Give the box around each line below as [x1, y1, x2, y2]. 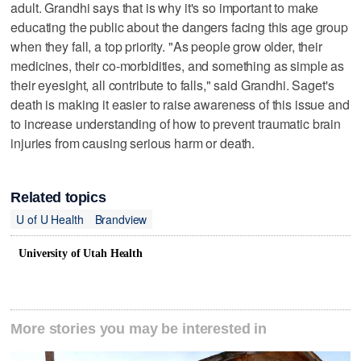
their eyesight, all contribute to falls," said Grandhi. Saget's [10, 75, 334, 94]
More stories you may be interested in [10, 321, 268, 338]
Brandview [94, 210, 147, 227]
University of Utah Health [19, 247, 143, 260]
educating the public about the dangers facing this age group [10, 17, 348, 36]
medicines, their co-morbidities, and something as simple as [10, 56, 345, 75]
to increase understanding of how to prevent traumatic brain [10, 114, 342, 133]
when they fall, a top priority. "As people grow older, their [10, 36, 322, 56]
